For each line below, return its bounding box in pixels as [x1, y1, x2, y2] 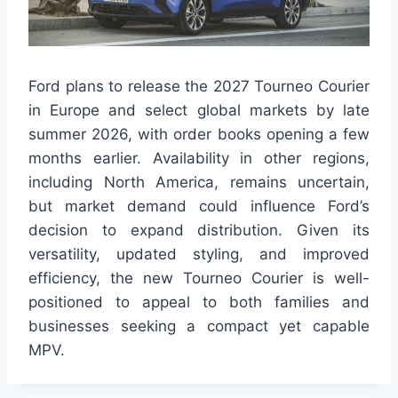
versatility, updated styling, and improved [28, 245, 370, 264]
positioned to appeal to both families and [28, 293, 370, 312]
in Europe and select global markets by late [28, 101, 370, 120]
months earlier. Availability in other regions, [28, 149, 370, 168]
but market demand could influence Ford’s [28, 197, 370, 216]
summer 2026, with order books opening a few [28, 125, 370, 144]
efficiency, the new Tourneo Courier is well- [28, 269, 370, 288]
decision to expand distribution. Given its [28, 221, 370, 240]
